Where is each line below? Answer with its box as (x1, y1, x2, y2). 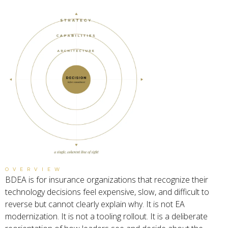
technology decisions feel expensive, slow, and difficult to (5, 186, 209, 197)
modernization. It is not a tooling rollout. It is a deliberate (5, 210, 208, 222)
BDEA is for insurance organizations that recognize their (5, 174, 208, 185)
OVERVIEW (5, 166, 64, 172)
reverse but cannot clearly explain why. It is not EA (5, 198, 185, 210)
